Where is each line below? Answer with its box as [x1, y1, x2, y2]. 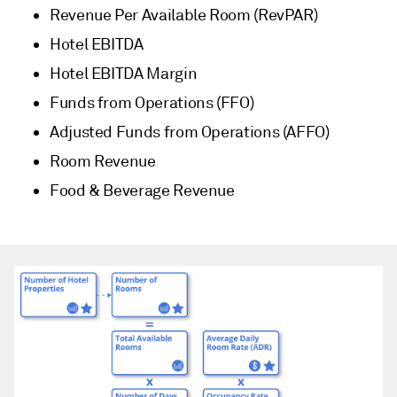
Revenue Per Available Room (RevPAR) [50, 5, 318, 26]
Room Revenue [50, 152, 156, 172]
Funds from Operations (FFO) [50, 93, 254, 113]
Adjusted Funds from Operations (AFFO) [50, 122, 330, 143]
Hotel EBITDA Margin [50, 64, 198, 84]
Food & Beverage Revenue [50, 181, 235, 201]
